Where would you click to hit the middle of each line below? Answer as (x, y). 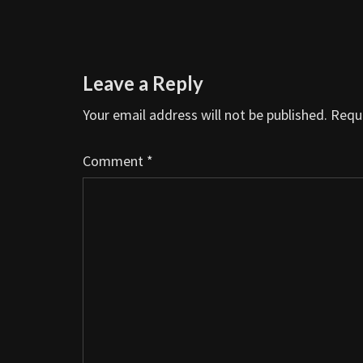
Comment (115, 160)
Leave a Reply (143, 83)
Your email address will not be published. (205, 114)
